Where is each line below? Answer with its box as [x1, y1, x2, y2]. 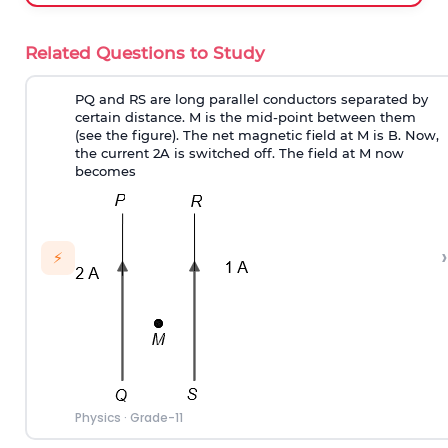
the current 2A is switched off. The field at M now [74, 144, 404, 161]
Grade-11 [129, 408, 183, 426]
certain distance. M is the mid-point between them [74, 108, 416, 125]
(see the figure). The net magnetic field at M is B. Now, [74, 126, 439, 143]
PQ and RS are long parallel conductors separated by [74, 90, 428, 107]
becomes [74, 162, 136, 179]
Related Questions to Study [25, 43, 265, 63]
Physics [74, 408, 121, 426]
